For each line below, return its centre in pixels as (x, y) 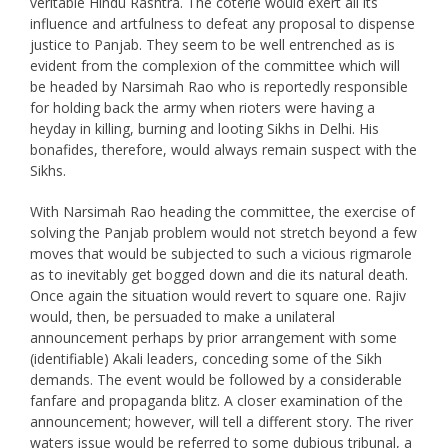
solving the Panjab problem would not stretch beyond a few (223, 232)
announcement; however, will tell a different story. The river (221, 421)
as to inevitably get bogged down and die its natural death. (218, 274)
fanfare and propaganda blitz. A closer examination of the (216, 400)
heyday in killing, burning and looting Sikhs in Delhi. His (204, 128)
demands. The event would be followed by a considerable (215, 379)
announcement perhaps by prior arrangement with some (213, 337)
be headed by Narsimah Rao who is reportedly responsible (218, 86)
